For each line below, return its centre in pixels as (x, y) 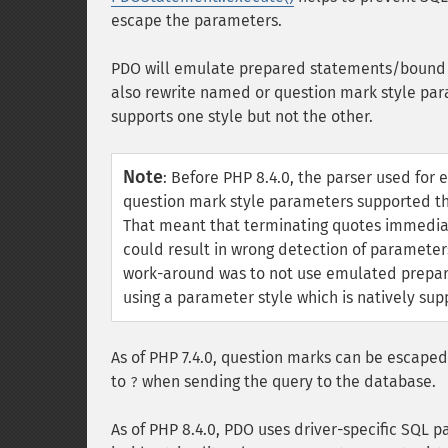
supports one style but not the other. (242, 116)
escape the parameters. (196, 20)
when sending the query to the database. (287, 381)
